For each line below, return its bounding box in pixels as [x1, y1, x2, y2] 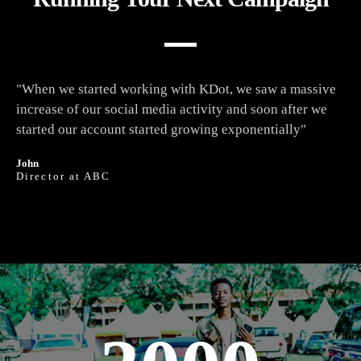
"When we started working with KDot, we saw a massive [16, 81, 336, 97]
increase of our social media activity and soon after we [16, 101, 327, 117]
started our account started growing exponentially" [16, 121, 306, 137]
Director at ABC [16, 169, 111, 182]
